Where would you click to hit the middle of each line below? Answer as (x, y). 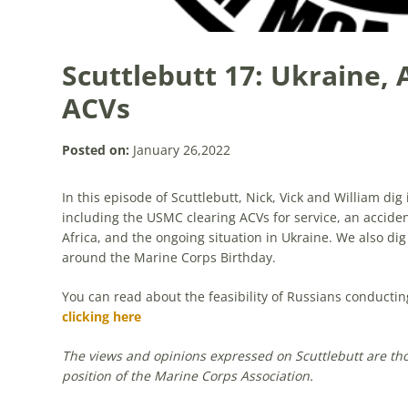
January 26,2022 (179, 150)
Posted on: (95, 150)
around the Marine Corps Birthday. (168, 257)
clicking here (101, 316)
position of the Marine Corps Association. (187, 376)
